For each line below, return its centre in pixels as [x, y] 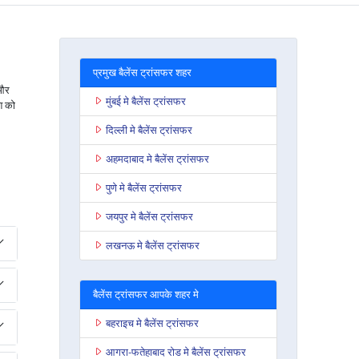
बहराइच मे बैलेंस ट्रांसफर [152, 323]
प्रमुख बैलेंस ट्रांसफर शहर [142, 72]
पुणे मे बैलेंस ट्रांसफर [143, 187]
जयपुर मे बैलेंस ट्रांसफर [149, 216]
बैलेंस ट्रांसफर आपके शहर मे [145, 294]
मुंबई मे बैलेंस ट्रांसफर [145, 101]
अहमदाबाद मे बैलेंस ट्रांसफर [157, 158]
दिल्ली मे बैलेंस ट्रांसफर [149, 129]
